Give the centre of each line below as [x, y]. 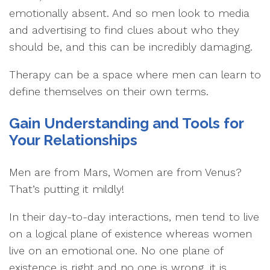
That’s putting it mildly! [67, 189]
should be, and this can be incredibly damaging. [131, 47]
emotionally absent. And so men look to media [129, 13]
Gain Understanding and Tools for [126, 123]
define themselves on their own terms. [109, 91]
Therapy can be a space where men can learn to [135, 74]
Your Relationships [73, 140]
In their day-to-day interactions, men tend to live [134, 217]
